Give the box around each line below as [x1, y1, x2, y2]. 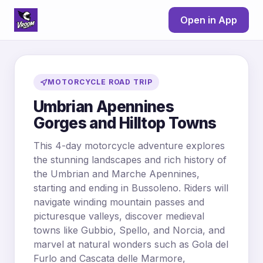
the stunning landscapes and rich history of [33, 154, 227, 166]
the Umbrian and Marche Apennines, [33, 168, 200, 180]
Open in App [180, 14, 237, 26]
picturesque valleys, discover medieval [33, 210, 204, 222]
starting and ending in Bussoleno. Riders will [33, 182, 228, 194]
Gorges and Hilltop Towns [33, 114, 217, 132]
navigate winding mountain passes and [33, 196, 204, 208]
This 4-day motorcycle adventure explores [33, 140, 225, 151]
